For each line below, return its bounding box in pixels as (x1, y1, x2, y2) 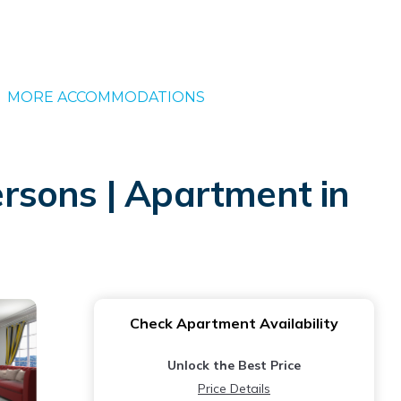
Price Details (198, 380, 270, 397)
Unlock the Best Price (167, 357, 301, 373)
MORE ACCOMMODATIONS (6, 89, 205, 106)
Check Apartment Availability (130, 314, 338, 332)
